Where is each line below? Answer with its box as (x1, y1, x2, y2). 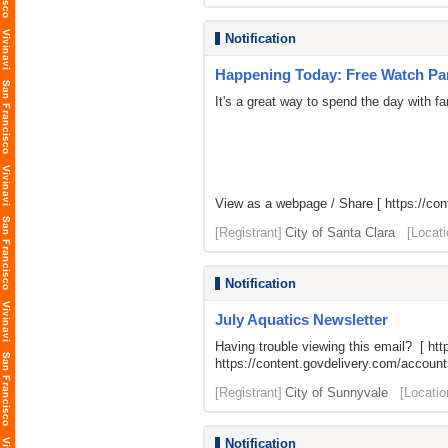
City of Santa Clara (285, 225, 395, 240)
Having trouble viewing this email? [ (215, 339, 428, 354)
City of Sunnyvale (285, 385, 388, 400)
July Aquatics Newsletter (215, 311, 388, 328)
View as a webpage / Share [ (215, 196, 385, 211)
